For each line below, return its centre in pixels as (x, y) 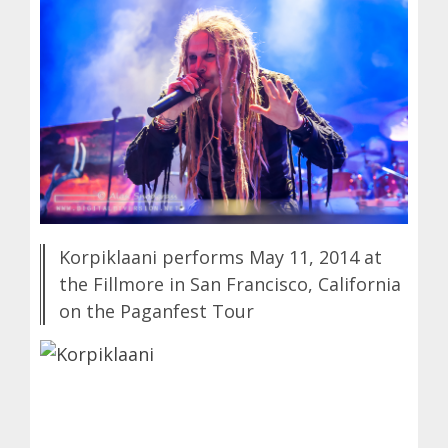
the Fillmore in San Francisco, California (230, 283)
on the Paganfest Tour (156, 310)
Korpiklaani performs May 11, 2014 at (220, 256)
